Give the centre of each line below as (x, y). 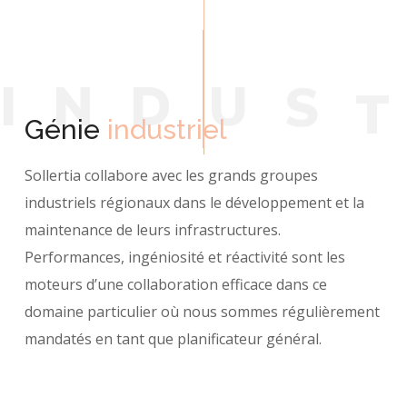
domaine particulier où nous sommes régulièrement (203, 312)
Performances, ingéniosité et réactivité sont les (185, 257)
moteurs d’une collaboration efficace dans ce (176, 284)
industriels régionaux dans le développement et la (195, 203)
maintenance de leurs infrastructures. (153, 230)
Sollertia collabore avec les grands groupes (172, 175)
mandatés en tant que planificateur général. (174, 339)
